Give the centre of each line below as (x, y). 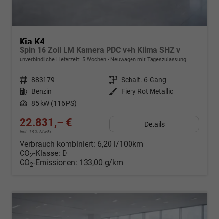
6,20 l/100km (120, 144)
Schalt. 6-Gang (144, 80)
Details (154, 124)
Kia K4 (32, 42)
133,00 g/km (101, 163)
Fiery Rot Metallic (147, 92)
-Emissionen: (56, 163)
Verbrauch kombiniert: (58, 144)
